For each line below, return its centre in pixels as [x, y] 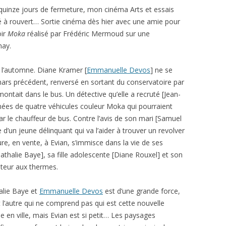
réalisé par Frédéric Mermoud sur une [88, 34]
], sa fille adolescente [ [77, 155]
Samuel [169, 118]
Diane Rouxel [136, 155]
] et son [170, 155]
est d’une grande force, [142, 191]
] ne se [161, 70]
